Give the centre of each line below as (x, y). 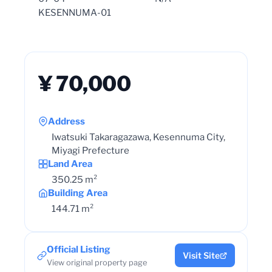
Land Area (70, 164)
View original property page (97, 262)
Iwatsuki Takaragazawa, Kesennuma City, (138, 137)
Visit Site (201, 255)
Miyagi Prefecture (90, 150)
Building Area (78, 193)
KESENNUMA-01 (75, 12)
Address (66, 121)
